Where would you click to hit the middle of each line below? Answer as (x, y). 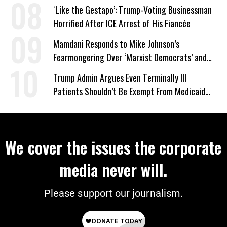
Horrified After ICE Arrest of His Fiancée (122, 23)
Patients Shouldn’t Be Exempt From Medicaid (129, 91)
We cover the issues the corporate (113, 147)
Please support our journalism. (113, 193)
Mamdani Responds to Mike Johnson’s (116, 44)
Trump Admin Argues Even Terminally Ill (120, 78)
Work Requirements (87, 105)
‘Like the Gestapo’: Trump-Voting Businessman (133, 10)
